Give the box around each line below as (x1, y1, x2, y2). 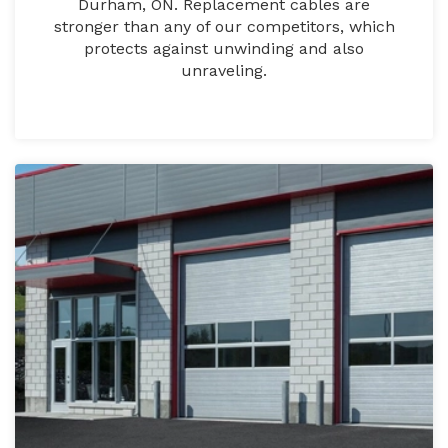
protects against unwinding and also (84, 39, 364, 59)
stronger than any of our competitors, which (53, 17, 395, 37)
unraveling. (181, 61, 267, 81)
